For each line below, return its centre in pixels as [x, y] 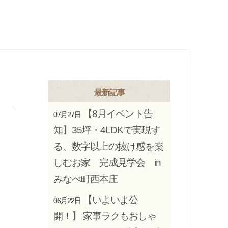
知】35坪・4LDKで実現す [107, 130]
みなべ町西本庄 [86, 179]
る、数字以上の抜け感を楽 [109, 146]
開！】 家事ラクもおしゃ [105, 216]
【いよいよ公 [111, 200]
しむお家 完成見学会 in [107, 163]
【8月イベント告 [118, 114]
